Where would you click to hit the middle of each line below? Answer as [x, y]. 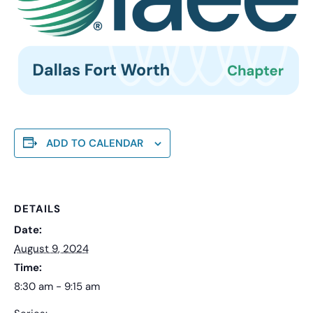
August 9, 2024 [51, 248]
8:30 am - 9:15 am [57, 286]
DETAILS [37, 209]
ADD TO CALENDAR [95, 143]
